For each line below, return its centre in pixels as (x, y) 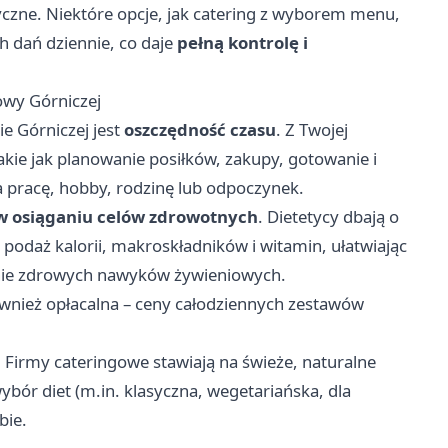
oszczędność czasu (200, 129)
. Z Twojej (312, 129)
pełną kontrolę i (242, 42)
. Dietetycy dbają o (328, 216)
